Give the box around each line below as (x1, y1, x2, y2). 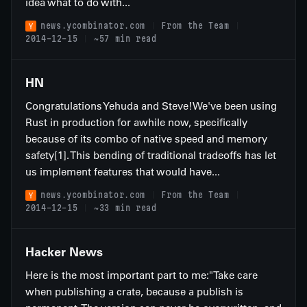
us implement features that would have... (25, 165, 220, 178)
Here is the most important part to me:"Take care (25, 269, 258, 282)
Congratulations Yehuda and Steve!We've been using (25, 99, 277, 112)
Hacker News (25, 245, 103, 259)
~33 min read (94, 203, 157, 212)
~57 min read (94, 34, 157, 43)
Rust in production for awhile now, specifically (25, 116, 247, 129)
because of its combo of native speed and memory (25, 132, 267, 145)
